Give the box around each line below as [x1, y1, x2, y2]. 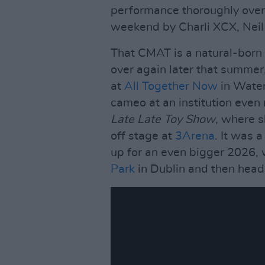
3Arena [175, 130, 215, 142]
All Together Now [124, 80, 218, 92]
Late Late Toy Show [111, 114, 215, 125]
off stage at [111, 130, 175, 142]
